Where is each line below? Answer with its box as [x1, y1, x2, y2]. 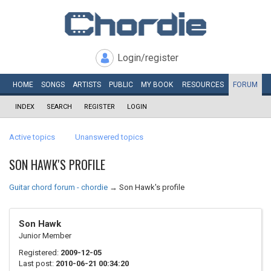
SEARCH [47, 103, 72, 111]
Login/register [117, 52, 178, 64]
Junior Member [19, 231, 71, 240]
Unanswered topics [75, 132, 143, 142]
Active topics [9, 132, 55, 142]
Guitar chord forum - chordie [9, 183, 108, 192]
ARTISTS [72, 80, 101, 89]
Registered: [19, 248, 60, 257]
